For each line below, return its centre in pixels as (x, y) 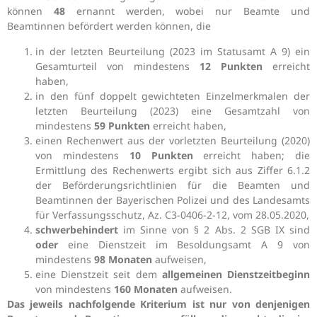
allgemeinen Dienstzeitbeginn (236, 274)
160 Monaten (146, 289)
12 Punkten (236, 66)
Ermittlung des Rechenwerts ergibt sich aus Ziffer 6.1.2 (173, 170)
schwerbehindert (77, 229)
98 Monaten (122, 259)
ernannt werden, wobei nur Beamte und (188, 11)
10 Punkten (161, 155)
